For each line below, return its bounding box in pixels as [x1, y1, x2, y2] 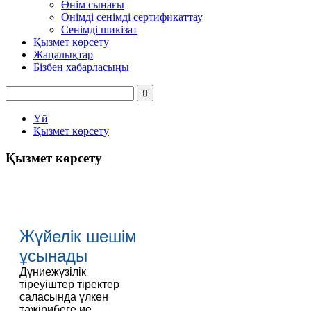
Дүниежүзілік [19, 266, 86, 278]
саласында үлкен [19, 291, 108, 303]
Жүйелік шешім [19, 227, 137, 246]
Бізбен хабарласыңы [33, 61, 129, 73]
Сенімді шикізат [61, 24, 137, 35]
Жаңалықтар [33, 49, 93, 60]
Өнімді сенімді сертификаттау [61, 11, 203, 23]
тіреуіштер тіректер [19, 278, 119, 291]
